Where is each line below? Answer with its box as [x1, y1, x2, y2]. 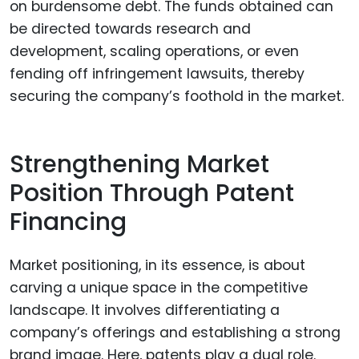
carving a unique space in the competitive [10, 278, 308, 298]
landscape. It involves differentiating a [10, 301, 280, 321]
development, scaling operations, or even [10, 42, 299, 62]
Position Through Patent [10, 175, 294, 210]
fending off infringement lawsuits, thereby [10, 64, 305, 84]
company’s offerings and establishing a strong [10, 323, 341, 343]
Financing [10, 204, 127, 239]
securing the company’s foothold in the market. [10, 87, 344, 107]
